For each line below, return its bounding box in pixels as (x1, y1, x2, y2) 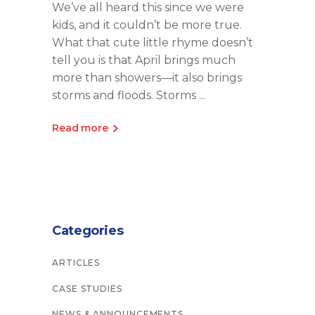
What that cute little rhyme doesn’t (52, 36, 253, 49)
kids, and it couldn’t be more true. (52, 18, 242, 32)
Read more (52, 121, 108, 134)
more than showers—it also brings (52, 71, 242, 84)
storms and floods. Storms (52, 89, 199, 102)
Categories (52, 222, 124, 238)
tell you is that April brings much (52, 53, 236, 67)
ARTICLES (52, 257, 101, 268)
